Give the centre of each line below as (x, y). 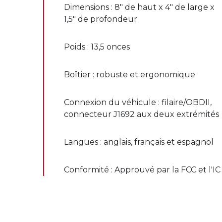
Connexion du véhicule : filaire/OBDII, (138, 102)
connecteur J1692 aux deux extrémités (141, 114)
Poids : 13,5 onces (97, 47)
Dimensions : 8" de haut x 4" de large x (139, 7)
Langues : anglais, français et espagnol (139, 142)
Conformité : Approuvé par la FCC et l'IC (142, 169)
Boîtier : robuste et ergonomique (130, 74)
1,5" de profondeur (101, 19)
